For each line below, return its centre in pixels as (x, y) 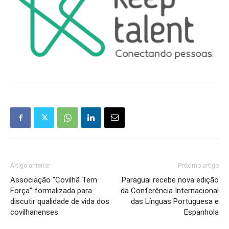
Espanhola (201, 212)
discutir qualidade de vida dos (60, 201)
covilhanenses (34, 212)
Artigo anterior (30, 166)
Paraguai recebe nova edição (170, 180)
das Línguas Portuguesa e (175, 201)
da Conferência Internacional (170, 191)
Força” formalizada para (51, 191)
